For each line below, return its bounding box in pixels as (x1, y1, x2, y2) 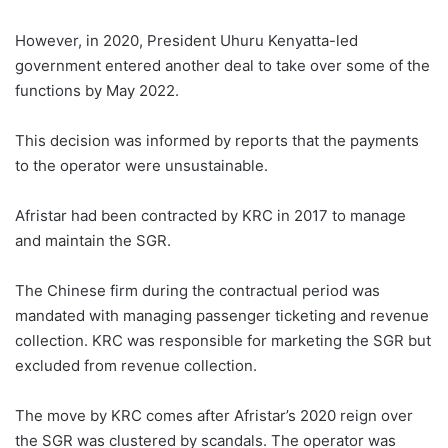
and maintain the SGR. (15, 230, 171, 250)
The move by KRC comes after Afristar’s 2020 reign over (15, 405, 413, 425)
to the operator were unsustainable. (15, 155, 268, 175)
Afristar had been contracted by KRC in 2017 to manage (15, 205, 406, 225)
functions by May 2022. (15, 80, 179, 100)
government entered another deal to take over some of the (15, 55, 430, 75)
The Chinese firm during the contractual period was (15, 280, 380, 300)
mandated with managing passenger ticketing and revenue (15, 305, 429, 325)
